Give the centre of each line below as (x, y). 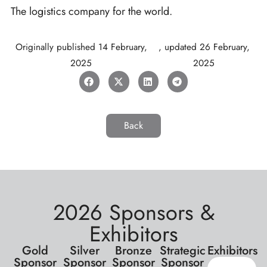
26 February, (224, 47)
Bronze (134, 250)
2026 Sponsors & (133, 212)
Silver (84, 250)
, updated (179, 47)
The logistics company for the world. (91, 12)
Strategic (182, 250)
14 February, (122, 47)
